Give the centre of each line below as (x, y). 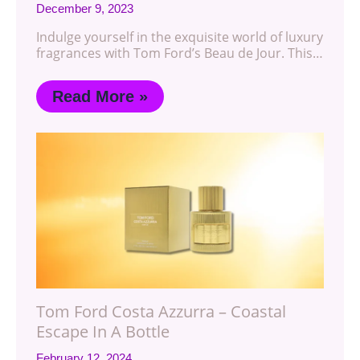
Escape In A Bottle (103, 331)
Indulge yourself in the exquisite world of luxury (180, 37)
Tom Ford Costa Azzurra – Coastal (161, 311)
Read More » (100, 96)
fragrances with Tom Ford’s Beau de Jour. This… (180, 53)
